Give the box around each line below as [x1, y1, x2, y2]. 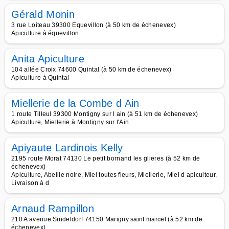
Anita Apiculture [11, 53, 85, 64]
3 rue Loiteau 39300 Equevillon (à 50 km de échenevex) [11, 21, 176, 29]
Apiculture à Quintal [11, 74, 70, 81]
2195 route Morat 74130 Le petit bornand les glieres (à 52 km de [11, 155, 200, 162]
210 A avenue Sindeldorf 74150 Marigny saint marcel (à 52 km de [11, 216, 202, 223]
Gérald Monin [11, 9, 75, 20]
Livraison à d [11, 179, 50, 187]
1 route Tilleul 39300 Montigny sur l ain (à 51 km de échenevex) [11, 110, 198, 118]
